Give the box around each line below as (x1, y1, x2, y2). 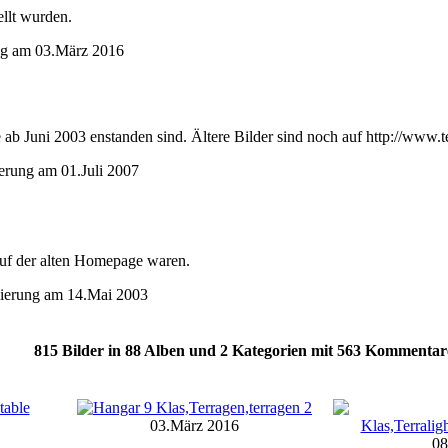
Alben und (141, 342, 220, 359)
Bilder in (58, 342, 125, 359)
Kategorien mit (228, 342, 337, 359)
